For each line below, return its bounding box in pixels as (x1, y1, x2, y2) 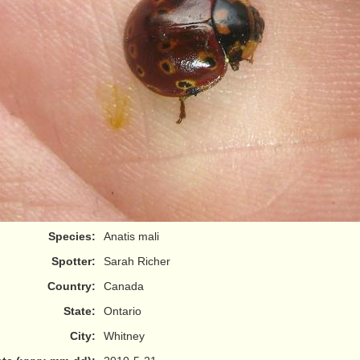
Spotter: (51, 255, 96, 268)
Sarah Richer (104, 255, 170, 268)
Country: (47, 280, 96, 292)
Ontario (104, 305, 141, 317)
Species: (48, 230, 96, 243)
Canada (104, 280, 144, 292)
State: (63, 305, 96, 317)
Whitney (104, 329, 145, 342)
